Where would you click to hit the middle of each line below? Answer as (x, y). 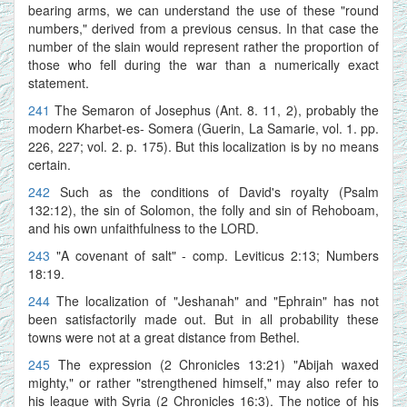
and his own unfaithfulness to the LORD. (144, 228)
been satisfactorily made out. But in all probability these (203, 318)
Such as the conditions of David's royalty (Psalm (219, 191)
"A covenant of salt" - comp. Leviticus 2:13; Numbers (218, 255)
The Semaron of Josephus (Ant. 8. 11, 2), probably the (217, 109)
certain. (50, 164)
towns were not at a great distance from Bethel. (164, 337)
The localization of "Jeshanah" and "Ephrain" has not (218, 300)
